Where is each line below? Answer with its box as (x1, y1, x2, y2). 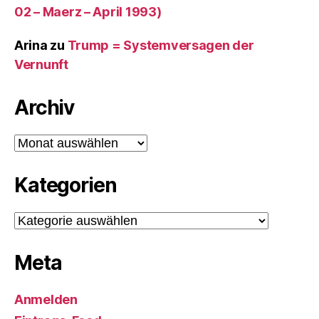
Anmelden (14, 292, 78, 307)
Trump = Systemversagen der (67, 38, 254, 53)
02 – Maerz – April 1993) (14, 4, 162, 19)
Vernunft (14, 57, 68, 72)
